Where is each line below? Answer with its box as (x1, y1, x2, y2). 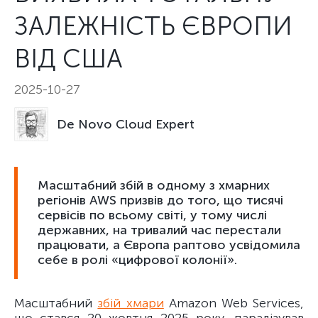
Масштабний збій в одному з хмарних (38, 177, 270, 193)
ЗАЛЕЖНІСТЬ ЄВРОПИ (14, 11, 292, 41)
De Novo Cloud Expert (57, 116, 194, 132)
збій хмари (97, 295, 164, 311)
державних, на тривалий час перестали (38, 222, 281, 238)
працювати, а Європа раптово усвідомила (38, 237, 300, 253)
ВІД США (14, 43, 123, 74)
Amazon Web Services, (163, 295, 305, 311)
